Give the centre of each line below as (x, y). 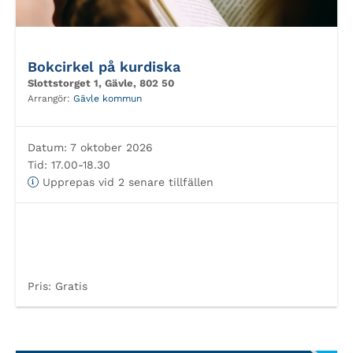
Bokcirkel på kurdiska (104, 67)
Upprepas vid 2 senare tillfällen (126, 182)
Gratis (69, 286)
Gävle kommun (108, 98)
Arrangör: (50, 98)
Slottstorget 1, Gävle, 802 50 (101, 83)
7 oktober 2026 (110, 147)
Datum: (47, 147)
